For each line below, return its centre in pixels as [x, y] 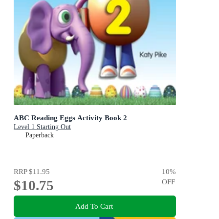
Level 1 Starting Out [42, 127]
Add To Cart [94, 206]
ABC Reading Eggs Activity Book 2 [70, 118]
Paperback [40, 135]
